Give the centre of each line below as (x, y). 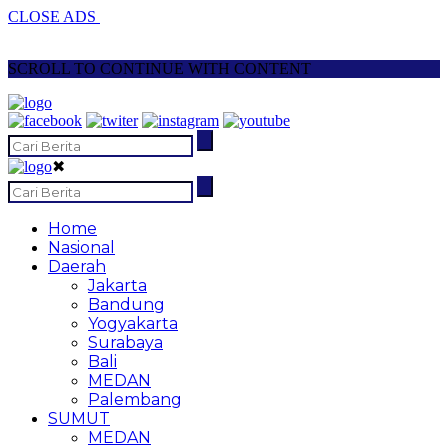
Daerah (77, 266)
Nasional (81, 247)
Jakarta (117, 285)
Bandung (126, 304)
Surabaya (125, 342)
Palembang (135, 399)
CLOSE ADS (54, 16)
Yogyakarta (133, 323)
